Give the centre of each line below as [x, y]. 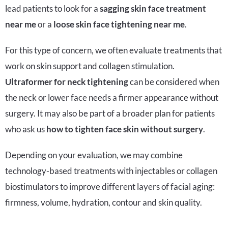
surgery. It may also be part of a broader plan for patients [110, 113]
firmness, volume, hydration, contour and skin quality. [104, 202]
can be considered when [174, 81]
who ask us [26, 129]
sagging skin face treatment [153, 8]
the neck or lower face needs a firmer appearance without [112, 97]
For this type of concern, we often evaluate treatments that [113, 50]
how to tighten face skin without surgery [125, 129]
